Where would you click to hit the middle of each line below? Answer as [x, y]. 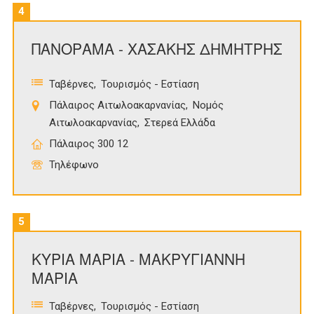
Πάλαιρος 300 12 [89, 144]
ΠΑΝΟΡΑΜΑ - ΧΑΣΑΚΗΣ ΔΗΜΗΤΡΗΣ [157, 49]
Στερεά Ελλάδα [180, 123]
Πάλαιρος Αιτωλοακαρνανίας [117, 105]
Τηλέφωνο [74, 165]
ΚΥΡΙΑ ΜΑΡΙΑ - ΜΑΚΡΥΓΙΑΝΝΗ [138, 259]
